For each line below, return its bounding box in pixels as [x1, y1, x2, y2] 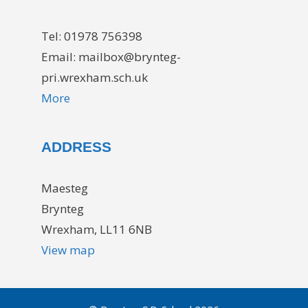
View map [41, 242, 95, 258]
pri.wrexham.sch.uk [41, 69, 148, 86]
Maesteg [41, 180, 88, 197]
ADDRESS [41, 139, 111, 155]
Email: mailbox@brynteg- [41, 49, 181, 65]
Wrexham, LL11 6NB [41, 221, 152, 238]
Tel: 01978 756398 [41, 28, 142, 45]
